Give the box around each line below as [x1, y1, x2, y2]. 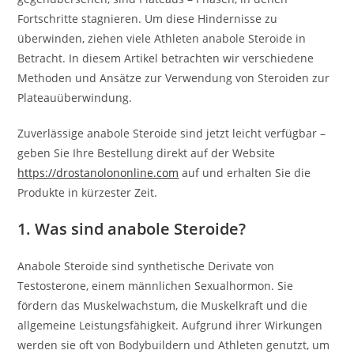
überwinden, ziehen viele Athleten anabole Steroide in [17, 31, 307, 46]
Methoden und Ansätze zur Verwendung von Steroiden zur [17, 70, 330, 85]
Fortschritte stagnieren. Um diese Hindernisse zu [17, 11, 278, 26]
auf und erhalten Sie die [179, 165, 311, 180]
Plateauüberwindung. [17, 90, 133, 105]
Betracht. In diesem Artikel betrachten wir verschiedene [17, 51, 314, 66]
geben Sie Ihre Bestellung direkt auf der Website [17, 145, 276, 160]
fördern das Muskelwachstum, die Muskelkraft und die [17, 298, 308, 313]
